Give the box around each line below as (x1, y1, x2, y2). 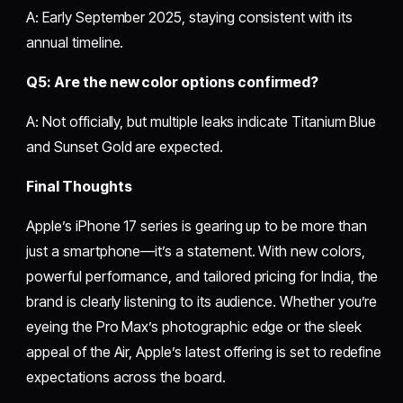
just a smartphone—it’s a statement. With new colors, (26, 241, 365, 260)
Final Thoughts (26, 176, 132, 195)
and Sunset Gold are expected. (26, 137, 223, 156)
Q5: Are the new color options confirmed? (26, 72, 319, 91)
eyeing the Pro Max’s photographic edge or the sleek (26, 317, 362, 336)
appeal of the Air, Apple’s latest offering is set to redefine (26, 342, 382, 361)
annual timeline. (26, 32, 124, 51)
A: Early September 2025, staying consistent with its (26, 7, 353, 26)
